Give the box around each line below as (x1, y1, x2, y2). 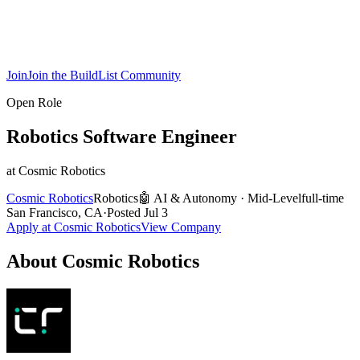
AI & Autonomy (153, 190, 237, 205)
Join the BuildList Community (27, 68, 181, 82)
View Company (141, 219, 221, 234)
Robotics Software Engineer (6, 125, 237, 147)
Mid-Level (247, 190, 301, 205)
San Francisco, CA (6, 205, 103, 219)
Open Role (6, 96, 62, 109)
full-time (301, 190, 344, 205)
